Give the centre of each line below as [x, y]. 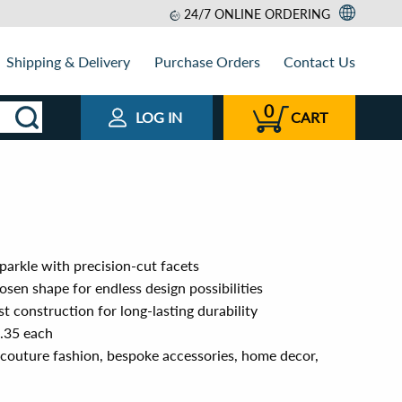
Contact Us [319, 61]
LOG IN [159, 117]
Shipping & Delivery [69, 61]
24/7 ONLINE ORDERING [257, 14]
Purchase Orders [207, 61]
